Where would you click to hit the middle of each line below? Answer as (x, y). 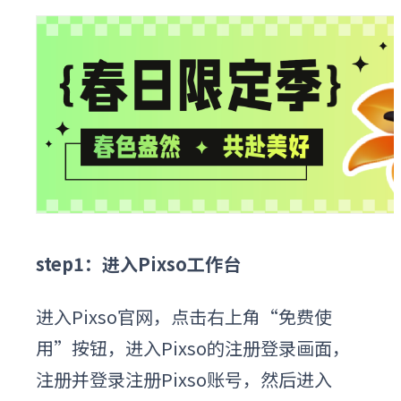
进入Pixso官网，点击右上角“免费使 (184, 316)
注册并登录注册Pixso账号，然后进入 (184, 379)
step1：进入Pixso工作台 (138, 263)
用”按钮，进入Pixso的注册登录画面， (193, 347)
